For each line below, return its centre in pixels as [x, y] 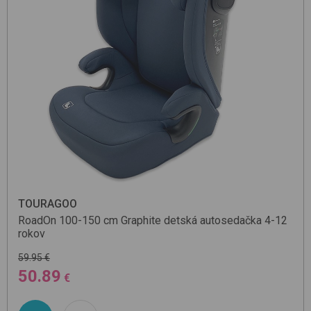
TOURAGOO [48, 203]
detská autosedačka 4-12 [226, 220]
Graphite [141, 220]
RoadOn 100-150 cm [68, 220]
